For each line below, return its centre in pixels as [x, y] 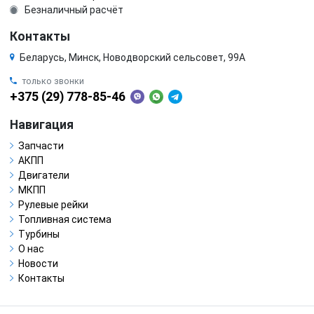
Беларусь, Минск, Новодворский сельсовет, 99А [132, 57]
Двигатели [44, 175]
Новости [38, 263]
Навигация [42, 124]
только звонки [53, 81]
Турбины [39, 234]
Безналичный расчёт [73, 9]
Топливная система [65, 219]
